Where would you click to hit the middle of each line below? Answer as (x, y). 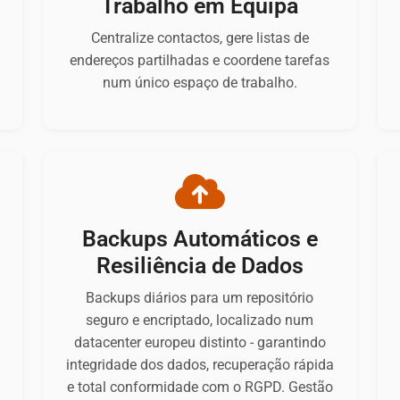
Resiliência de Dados (200, 266)
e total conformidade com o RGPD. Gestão (200, 387)
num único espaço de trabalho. (200, 83)
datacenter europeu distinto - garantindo (200, 343)
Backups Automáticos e (200, 239)
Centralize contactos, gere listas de (200, 38)
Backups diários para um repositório (200, 298)
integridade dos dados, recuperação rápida (200, 365)
